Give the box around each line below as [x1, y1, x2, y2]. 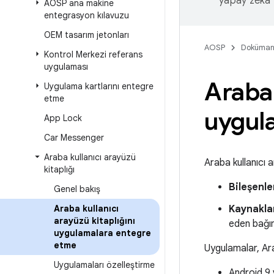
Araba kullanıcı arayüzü [44, 152, 136, 163]
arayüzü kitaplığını [54, 215, 135, 226]
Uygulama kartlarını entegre [44, 81, 154, 92]
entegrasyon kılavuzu [44, 10, 129, 21]
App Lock [44, 113, 82, 124]
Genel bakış [54, 183, 100, 194]
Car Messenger [44, 132, 104, 143]
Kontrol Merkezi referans [44, 49, 143, 60]
